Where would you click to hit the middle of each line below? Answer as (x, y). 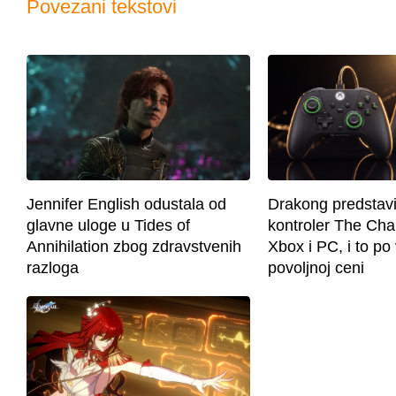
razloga (53, 267)
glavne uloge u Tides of (108, 225)
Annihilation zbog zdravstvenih (134, 246)
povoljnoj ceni (316, 267)
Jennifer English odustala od (126, 204)
